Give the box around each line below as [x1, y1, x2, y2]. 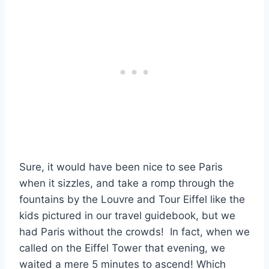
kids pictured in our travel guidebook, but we [19, 209, 235, 222]
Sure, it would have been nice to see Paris [19, 160, 223, 173]
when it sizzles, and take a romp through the [19, 177, 234, 189]
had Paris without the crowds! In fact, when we [19, 225, 250, 238]
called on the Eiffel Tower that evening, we [19, 241, 225, 254]
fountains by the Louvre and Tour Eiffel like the [19, 193, 245, 205]
